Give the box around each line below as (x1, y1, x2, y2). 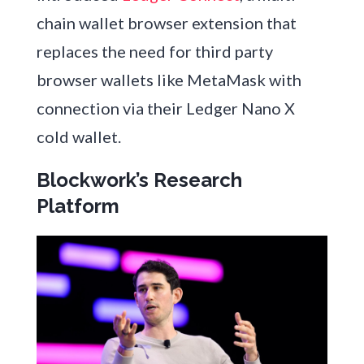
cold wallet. (36, 127, 121, 147)
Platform (36, 194, 119, 219)
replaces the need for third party (36, 41, 273, 62)
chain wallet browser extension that (36, 13, 297, 33)
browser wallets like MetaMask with (36, 70, 301, 90)
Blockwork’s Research (36, 168, 242, 193)
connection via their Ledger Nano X (36, 98, 295, 119)
